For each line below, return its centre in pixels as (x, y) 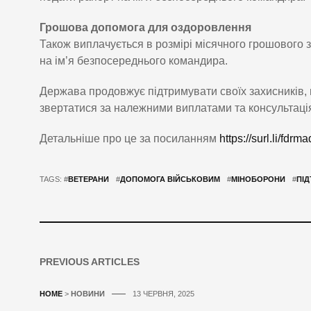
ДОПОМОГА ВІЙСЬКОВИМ (170, 179)
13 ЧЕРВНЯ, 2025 (163, 294)
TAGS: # (54, 179)
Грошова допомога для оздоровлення (145, 28)
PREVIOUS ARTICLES (90, 262)
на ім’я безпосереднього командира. (134, 61)
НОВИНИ (88, 294)
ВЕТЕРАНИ (89, 179)
